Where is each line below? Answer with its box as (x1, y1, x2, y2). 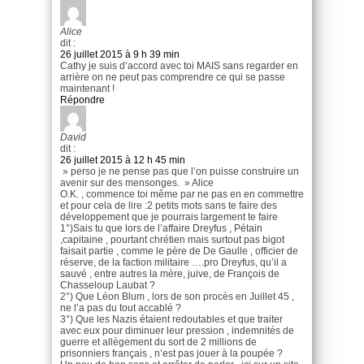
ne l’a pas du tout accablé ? (60, 301, 181, 314)
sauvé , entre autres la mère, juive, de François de (60, 267, 279, 279)
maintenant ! (60, 82, 115, 94)
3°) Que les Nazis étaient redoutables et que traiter (60, 313, 283, 325)
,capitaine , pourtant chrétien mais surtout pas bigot (60, 233, 284, 245)
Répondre (60, 93, 105, 106)
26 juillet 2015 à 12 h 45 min (60, 154, 185, 166)
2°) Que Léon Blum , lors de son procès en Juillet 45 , (60, 290, 294, 302)
